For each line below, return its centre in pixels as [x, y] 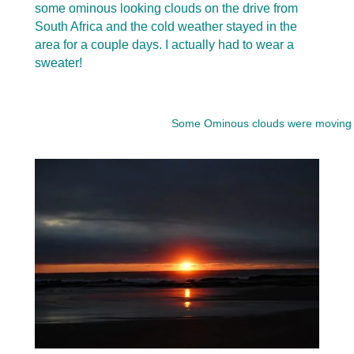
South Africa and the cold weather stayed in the [166, 27]
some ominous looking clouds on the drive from [166, 9]
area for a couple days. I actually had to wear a [164, 45]
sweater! [58, 63]
